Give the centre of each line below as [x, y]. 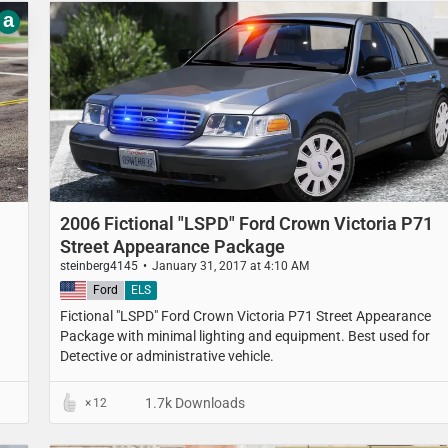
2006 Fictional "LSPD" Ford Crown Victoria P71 [246, 224]
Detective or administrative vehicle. [167, 355]
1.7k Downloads [193, 402]
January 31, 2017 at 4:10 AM [230, 266]
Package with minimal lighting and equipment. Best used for [245, 335]
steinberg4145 [99, 266]
